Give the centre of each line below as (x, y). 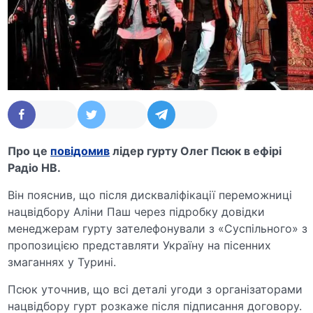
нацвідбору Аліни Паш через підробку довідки (137, 211)
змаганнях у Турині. (62, 262)
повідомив (80, 151)
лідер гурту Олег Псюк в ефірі (196, 151)
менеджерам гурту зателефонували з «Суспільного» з (158, 228)
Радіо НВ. (35, 167)
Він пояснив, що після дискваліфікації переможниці (150, 195)
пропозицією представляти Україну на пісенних (140, 245)
